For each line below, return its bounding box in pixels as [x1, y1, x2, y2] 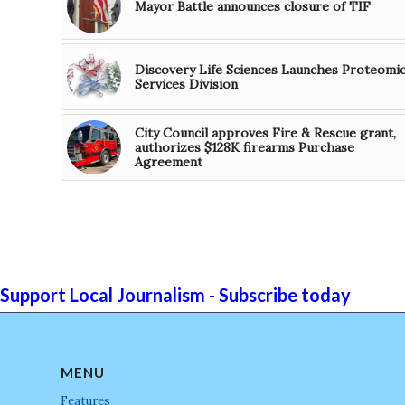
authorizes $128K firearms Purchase [135, 139, 354, 156]
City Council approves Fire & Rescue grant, [135, 125, 396, 142]
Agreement [135, 154, 202, 171]
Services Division [135, 76, 238, 93]
